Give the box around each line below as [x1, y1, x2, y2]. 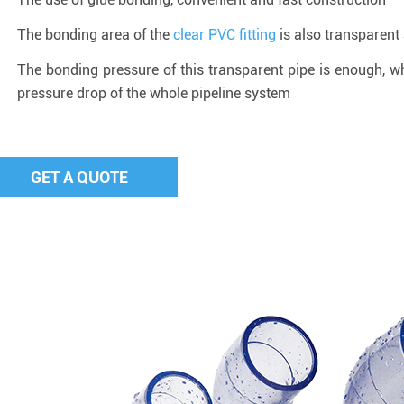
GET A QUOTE [30, 168, 128, 187]
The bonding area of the [16, 26, 173, 43]
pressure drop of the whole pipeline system [16, 85, 290, 102]
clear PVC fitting [172, 26, 276, 43]
